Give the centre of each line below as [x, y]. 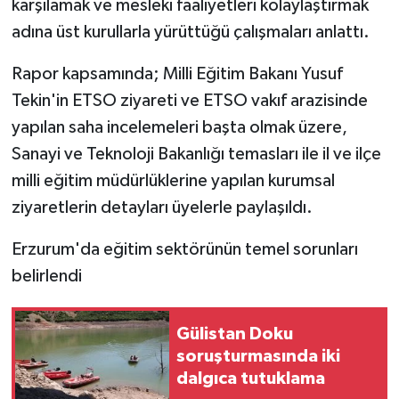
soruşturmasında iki [258, 356]
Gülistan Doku [235, 334]
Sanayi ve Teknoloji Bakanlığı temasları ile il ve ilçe [196, 154]
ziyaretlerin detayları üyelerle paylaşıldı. [162, 207]
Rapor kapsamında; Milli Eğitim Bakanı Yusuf [177, 73]
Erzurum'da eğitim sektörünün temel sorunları [184, 249]
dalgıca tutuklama [251, 379]
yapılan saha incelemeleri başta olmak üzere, [179, 127]
